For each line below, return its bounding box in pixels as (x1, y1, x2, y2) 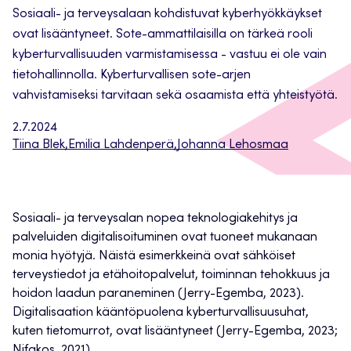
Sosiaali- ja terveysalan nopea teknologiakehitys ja (13, 212, 298, 226)
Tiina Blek (13, 139, 65, 152)
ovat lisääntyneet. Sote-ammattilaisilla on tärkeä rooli (13, 28, 313, 42)
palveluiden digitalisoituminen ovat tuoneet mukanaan (13, 231, 317, 244)
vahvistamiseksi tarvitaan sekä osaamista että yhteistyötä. (13, 89, 338, 103)
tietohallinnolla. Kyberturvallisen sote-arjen (13, 69, 251, 82)
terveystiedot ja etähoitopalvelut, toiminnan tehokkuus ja (13, 269, 330, 282)
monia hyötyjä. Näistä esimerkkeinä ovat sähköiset (13, 250, 295, 263)
